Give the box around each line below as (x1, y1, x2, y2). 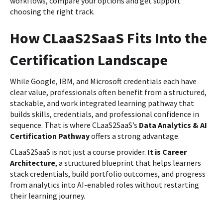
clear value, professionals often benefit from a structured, (10, 87, 207, 98)
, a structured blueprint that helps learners (55, 158, 201, 168)
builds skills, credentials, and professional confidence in (10, 109, 199, 119)
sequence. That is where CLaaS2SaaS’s (10, 120, 139, 130)
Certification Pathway (10, 131, 90, 141)
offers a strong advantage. (90, 131, 180, 141)
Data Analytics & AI (139, 120, 207, 130)
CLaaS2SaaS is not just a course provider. (10, 147, 147, 157)
